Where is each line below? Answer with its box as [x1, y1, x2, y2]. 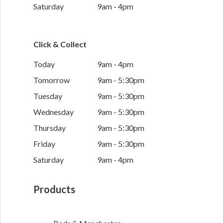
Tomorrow [33, 75, 70, 85]
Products [33, 183, 75, 196]
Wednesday [33, 107, 74, 117]
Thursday [33, 123, 66, 133]
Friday [33, 139, 55, 149]
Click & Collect [33, 39, 87, 49]
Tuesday [33, 91, 62, 101]
